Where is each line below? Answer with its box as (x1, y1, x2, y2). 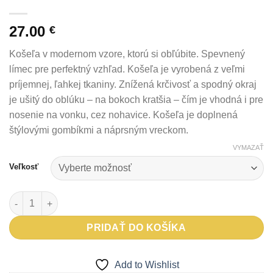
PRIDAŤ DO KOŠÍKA (87, 222, 186, 233)
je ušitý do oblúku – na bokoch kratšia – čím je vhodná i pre (9, 94, 263, 105)
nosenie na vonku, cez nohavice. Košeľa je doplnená (9, 109, 238, 120)
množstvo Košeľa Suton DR (9, 193, 123, 203)
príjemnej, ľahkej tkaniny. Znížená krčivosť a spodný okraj (9, 79, 257, 90)
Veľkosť (9, 162, 38, 172)
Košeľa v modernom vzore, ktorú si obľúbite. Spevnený (9, 48, 245, 59)
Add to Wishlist (114, 260, 179, 271)
